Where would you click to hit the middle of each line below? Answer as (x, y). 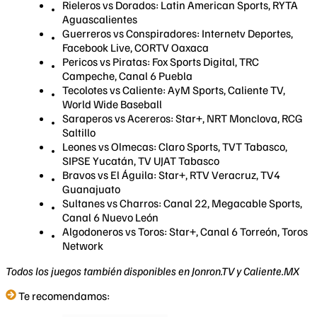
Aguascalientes (100, 19)
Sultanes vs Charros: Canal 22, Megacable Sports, (182, 203)
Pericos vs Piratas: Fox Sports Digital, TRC (161, 61)
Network (83, 245)
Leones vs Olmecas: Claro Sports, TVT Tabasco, (175, 146)
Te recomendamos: (64, 295)
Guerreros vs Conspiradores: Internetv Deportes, (178, 33)
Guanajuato (91, 189)
